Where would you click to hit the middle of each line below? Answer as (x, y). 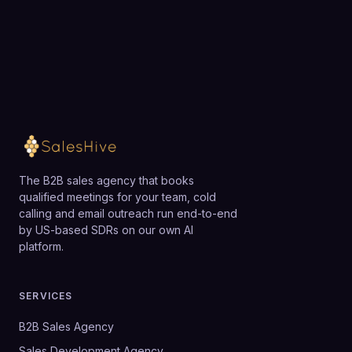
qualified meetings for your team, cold (117, 196)
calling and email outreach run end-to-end (128, 213)
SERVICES (46, 295)
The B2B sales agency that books (106, 180)
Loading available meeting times (185, 45)
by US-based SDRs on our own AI (106, 229)
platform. (41, 246)
